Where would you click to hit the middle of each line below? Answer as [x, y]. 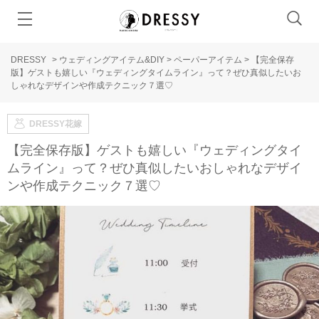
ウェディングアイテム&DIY [112, 60]
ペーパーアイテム [208, 60]
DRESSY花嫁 [56, 124]
